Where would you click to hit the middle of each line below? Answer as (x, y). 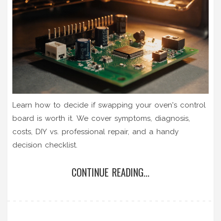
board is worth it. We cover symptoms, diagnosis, (101, 118)
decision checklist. (45, 145)
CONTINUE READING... (110, 172)
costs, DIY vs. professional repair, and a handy (95, 131)
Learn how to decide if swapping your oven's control (109, 105)
